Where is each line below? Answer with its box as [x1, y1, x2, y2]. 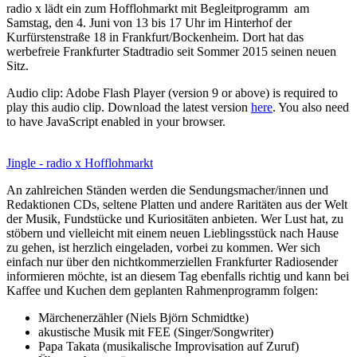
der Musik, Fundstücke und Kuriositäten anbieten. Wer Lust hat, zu [6, 211, 343, 226]
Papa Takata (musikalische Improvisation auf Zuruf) [38, 339, 299, 353]
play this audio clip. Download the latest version [6, 100, 251, 114]
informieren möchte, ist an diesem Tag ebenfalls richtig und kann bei [6, 269, 349, 283]
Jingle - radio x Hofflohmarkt [6, 155, 153, 170]
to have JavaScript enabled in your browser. [6, 114, 226, 128]
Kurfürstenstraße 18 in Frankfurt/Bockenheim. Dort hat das [6, 29, 304, 44]
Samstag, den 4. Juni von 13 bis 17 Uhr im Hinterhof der [6, 15, 292, 29]
